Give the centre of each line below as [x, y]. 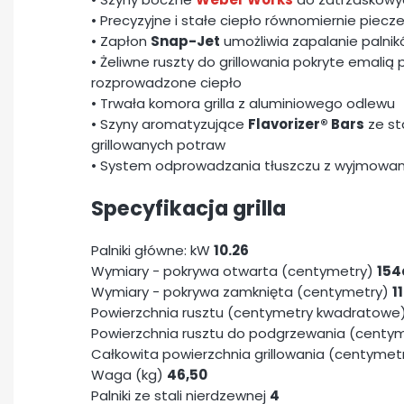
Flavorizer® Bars [306, 124]
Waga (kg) [129, 375]
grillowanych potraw [158, 145]
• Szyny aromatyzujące [170, 124]
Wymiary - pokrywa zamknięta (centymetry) [242, 292]
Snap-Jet [185, 41]
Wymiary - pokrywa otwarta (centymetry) [234, 271]
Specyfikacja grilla [188, 208]
